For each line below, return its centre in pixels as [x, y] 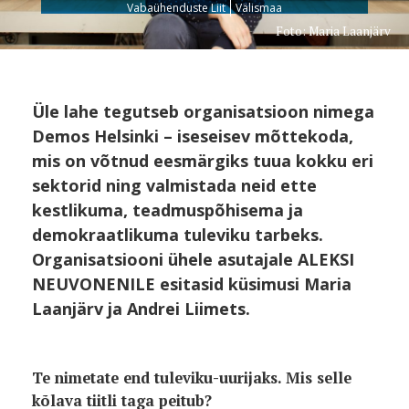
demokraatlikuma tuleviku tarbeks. [178, 235]
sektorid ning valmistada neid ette [174, 185]
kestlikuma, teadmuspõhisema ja [168, 210]
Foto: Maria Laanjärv [333, 31]
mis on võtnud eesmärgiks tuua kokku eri [203, 161]
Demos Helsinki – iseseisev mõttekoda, [193, 136]
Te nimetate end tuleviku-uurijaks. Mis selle [192, 378]
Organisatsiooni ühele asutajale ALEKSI [193, 259]
